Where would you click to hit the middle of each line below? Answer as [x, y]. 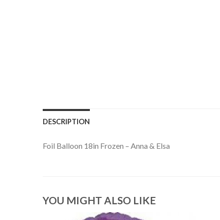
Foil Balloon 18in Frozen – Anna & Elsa [106, 145]
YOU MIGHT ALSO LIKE [99, 200]
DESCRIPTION [66, 121]
